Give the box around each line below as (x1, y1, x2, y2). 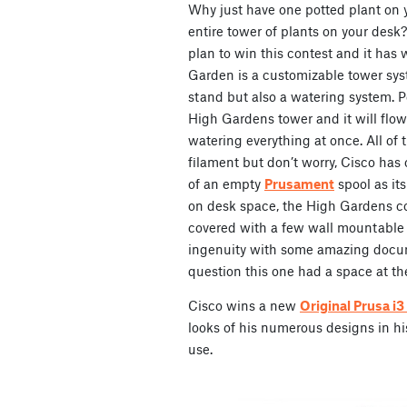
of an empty (188, 175, 264, 193)
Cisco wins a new (188, 297, 300, 314)
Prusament (264, 175, 334, 193)
